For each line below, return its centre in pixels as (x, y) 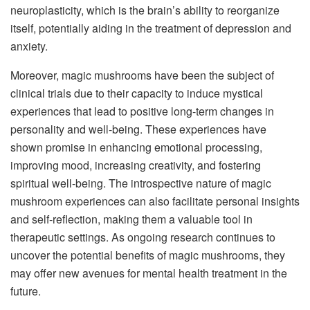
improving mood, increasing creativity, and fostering (136, 165)
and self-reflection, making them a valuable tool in (131, 219)
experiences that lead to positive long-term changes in (142, 111)
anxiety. (29, 46)
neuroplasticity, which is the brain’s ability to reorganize (145, 10)
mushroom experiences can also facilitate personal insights (155, 201)
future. (26, 291)
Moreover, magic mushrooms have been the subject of (142, 75)
